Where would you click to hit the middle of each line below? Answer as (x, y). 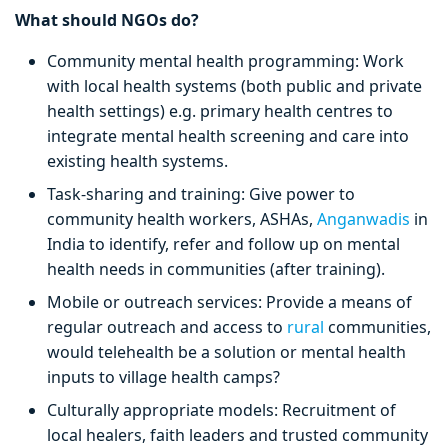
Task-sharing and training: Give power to (201, 194)
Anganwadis (365, 219)
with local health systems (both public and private (234, 86)
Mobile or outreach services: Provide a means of (229, 302)
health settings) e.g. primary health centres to (220, 111)
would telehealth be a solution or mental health (226, 352)
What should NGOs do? (109, 20)
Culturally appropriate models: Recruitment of (221, 410)
